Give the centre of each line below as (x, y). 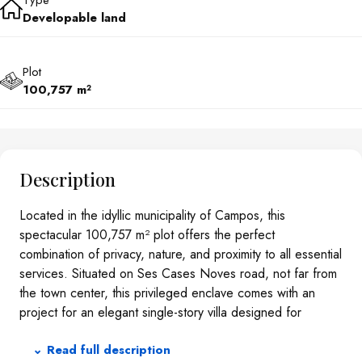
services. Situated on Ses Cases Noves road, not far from (178, 274)
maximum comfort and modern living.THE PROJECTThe (169, 332)
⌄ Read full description (101, 350)
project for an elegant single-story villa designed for (160, 313)
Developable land (74, 18)
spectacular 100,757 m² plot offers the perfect (147, 235)
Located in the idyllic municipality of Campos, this (152, 216)
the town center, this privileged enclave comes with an (167, 293)
